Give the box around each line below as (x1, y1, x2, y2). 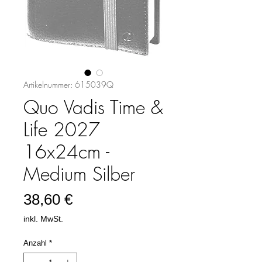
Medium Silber (23, 161, 135, 187)
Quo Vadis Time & (23, 95, 163, 120)
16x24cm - (23, 139, 109, 164)
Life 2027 (23, 117, 100, 142)
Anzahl (23, 239, 47, 247)
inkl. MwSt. (23, 214, 63, 223)
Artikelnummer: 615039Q (23, 79, 113, 90)
